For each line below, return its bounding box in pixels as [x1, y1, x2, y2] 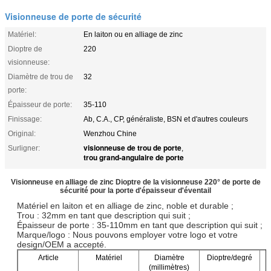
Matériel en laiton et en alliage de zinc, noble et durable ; [17, 200, 233, 211]
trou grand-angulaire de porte [83, 151, 184, 163]
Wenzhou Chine [83, 129, 137, 138]
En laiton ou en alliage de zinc [83, 30, 183, 39]
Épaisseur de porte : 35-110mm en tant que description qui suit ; [17, 220, 263, 230]
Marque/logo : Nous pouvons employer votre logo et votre [17, 229, 238, 240]
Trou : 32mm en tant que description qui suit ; [17, 210, 191, 220]
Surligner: [8, 143, 40, 152]
